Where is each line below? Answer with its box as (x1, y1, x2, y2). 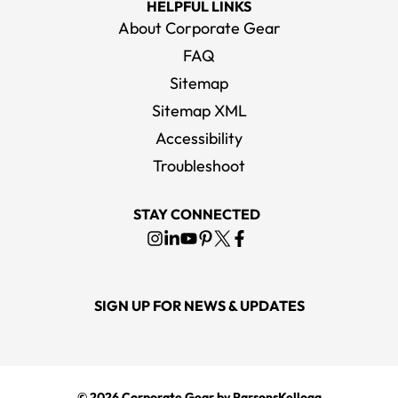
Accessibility (155, 128, 243, 149)
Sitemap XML (151, 100, 247, 122)
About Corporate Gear (117, 18, 281, 39)
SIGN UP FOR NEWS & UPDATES (93, 297, 305, 315)
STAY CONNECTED (133, 205, 260, 224)
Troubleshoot (153, 155, 245, 177)
